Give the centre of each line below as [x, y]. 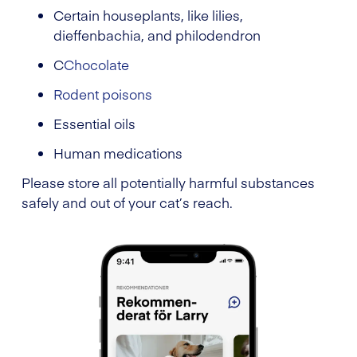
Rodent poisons [103, 94]
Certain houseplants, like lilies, [148, 15]
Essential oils [94, 123]
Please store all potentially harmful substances [168, 182]
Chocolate [96, 64]
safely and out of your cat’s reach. [127, 202]
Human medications [118, 153]
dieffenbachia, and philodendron [157, 35]
